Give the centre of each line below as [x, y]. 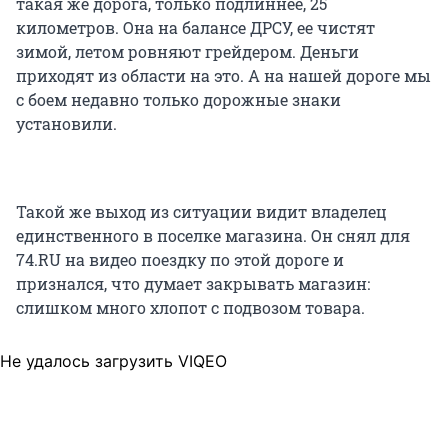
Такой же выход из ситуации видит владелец [201, 211]
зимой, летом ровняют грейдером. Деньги [187, 51]
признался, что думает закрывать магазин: [193, 283]
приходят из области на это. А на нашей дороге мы [223, 75]
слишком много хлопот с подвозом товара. [190, 307]
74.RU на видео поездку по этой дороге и [180, 259]
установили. [66, 123]
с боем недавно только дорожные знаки [178, 99]
